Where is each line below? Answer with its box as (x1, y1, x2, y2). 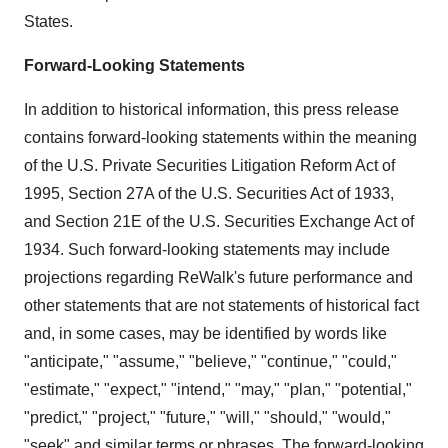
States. (24, 13, 73, 30)
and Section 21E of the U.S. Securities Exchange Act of (24, 213, 414, 230)
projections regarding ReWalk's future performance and (24, 269, 413, 286)
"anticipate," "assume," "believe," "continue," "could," (24, 353, 397, 370)
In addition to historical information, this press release (24, 101, 399, 118)
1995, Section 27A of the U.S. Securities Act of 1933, (24, 185, 394, 202)
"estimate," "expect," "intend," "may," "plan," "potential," (24, 381, 412, 398)
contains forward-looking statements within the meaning (24, 129, 417, 146)
